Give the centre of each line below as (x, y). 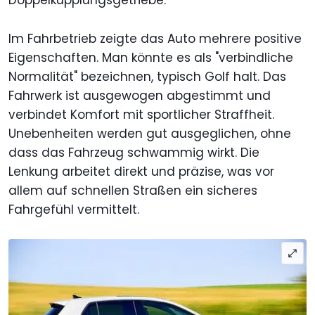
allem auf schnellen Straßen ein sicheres (133, 191)
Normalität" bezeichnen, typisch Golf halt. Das (147, 77)
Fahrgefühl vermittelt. (74, 210)
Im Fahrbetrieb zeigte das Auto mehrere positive (155, 39)
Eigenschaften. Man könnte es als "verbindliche (151, 58)
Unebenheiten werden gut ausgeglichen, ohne (150, 134)
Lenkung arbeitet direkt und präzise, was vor (141, 172)
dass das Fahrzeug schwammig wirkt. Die (134, 153)
